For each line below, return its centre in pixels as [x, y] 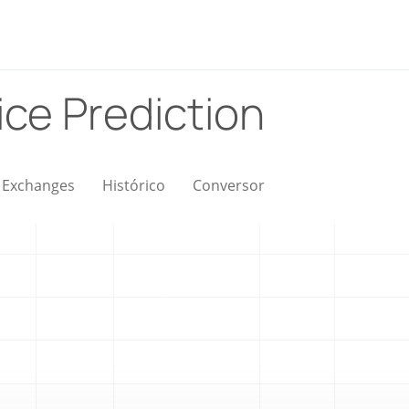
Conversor [229, 185]
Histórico [134, 185]
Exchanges [38, 185]
